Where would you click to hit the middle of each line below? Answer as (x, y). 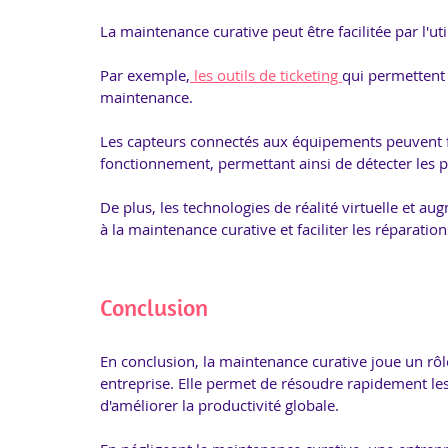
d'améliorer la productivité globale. (219, 405)
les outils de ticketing (266, 75)
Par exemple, (145, 75)
